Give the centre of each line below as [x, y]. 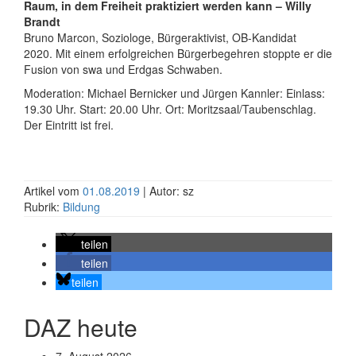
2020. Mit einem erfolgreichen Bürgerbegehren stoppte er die [178, 53]
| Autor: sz [168, 191]
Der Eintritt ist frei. [69, 125]
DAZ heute [81, 327]
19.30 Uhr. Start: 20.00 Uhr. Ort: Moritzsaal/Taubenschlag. [170, 109]
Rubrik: [43, 207]
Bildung [81, 207]
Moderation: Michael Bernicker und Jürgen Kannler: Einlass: [174, 93]
